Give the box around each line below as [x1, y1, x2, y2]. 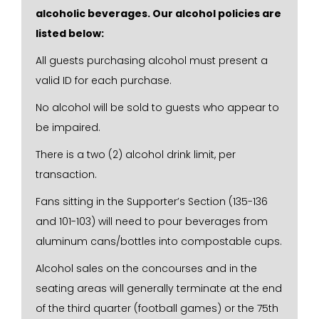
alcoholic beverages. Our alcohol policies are [36, 6, 281, 21]
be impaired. [36, 120, 100, 135]
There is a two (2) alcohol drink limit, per [36, 147, 236, 162]
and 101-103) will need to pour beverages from [36, 214, 268, 229]
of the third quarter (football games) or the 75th [36, 301, 278, 315]
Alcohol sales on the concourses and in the [36, 261, 257, 276]
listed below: [36, 26, 104, 41]
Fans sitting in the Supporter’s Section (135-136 [36, 194, 268, 209]
